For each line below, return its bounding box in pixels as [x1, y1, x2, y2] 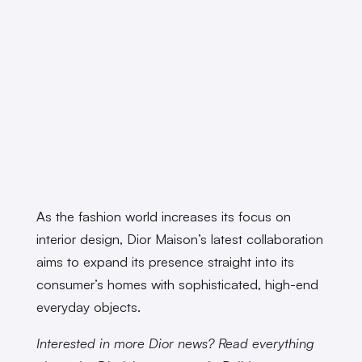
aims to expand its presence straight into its [36, 253, 294, 271]
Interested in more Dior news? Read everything [36, 335, 314, 352]
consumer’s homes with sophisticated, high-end [36, 276, 318, 293]
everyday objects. [36, 298, 145, 316]
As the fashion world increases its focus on [36, 208, 291, 225]
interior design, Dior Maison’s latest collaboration [36, 230, 323, 248]
